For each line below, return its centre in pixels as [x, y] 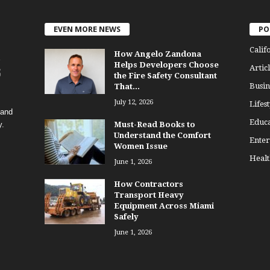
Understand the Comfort [162, 136]
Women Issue [140, 146]
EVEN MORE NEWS [87, 30]
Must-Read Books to [154, 125]
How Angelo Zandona [157, 54]
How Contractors [148, 184]
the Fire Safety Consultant [165, 76]
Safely [126, 217]
